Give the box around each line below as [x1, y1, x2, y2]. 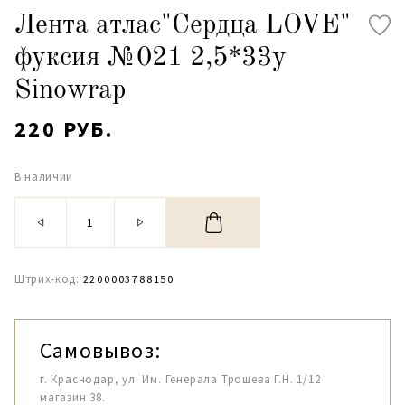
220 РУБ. [14, 115, 114, 143]
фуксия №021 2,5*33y [14, 44, 287, 71]
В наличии [14, 169, 73, 184]
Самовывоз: [40, 336, 161, 364]
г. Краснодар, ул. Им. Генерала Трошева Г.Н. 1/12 [40, 372, 321, 387]
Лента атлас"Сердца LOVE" [14, 12, 351, 39]
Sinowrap [14, 77, 127, 104]
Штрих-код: [14, 271, 80, 287]
